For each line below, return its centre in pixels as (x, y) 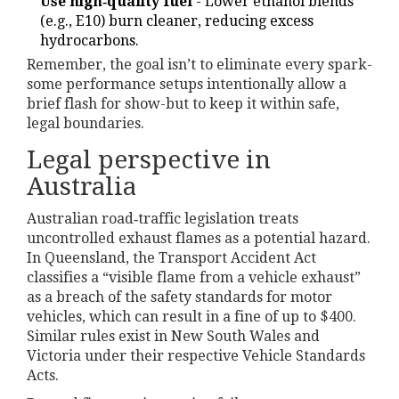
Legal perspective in (149, 159)
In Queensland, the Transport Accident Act (171, 257)
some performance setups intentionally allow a (187, 84)
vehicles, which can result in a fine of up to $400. (191, 316)
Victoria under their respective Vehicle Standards (196, 355)
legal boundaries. (85, 123)
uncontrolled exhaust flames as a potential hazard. (199, 238)
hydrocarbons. (90, 40)
